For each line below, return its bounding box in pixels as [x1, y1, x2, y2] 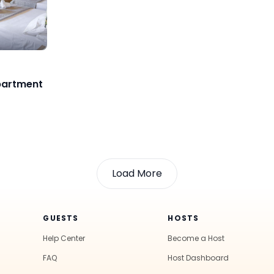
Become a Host [168, 232, 225, 243]
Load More [112, 166, 162, 180]
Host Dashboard [168, 252, 229, 263]
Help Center [43, 232, 86, 243]
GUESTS [43, 212, 79, 223]
